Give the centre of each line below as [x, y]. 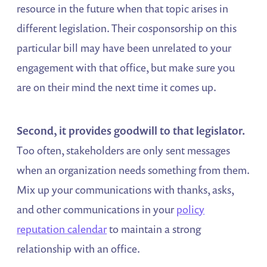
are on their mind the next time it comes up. [117, 87]
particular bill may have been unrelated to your [124, 48]
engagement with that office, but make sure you [126, 68]
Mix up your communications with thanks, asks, [125, 190]
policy [191, 209]
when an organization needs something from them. [133, 170]
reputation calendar [62, 229]
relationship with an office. [79, 249]
